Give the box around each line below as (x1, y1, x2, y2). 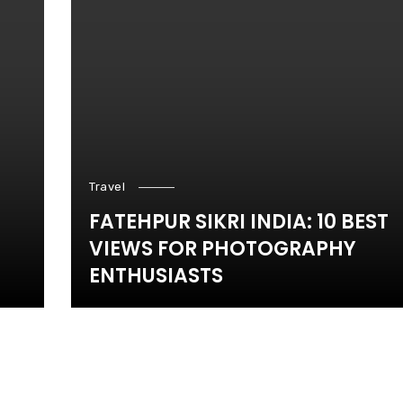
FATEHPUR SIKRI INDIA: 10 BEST (89, 208, 389, 236)
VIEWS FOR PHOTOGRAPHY (89, 235, 356, 263)
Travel (89, 180, 125, 193)
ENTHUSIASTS (89, 262, 223, 290)
